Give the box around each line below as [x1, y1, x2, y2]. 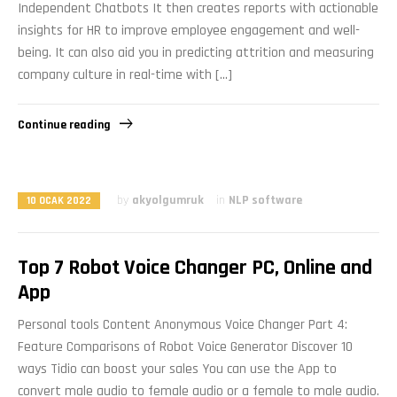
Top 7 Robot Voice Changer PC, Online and [18, 253, 372, 281]
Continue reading [18, 117, 111, 134]
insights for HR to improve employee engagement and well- [18, 20, 360, 40]
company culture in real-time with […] [18, 65, 232, 84]
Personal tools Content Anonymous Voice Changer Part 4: [18, 315, 347, 334]
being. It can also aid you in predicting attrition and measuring [18, 43, 374, 62]
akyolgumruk [132, 192, 204, 209]
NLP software [229, 192, 302, 209]
